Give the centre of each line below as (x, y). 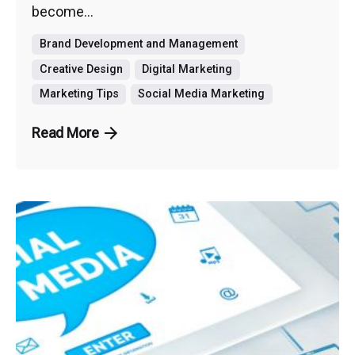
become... (63, 11)
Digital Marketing (187, 69)
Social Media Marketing (202, 94)
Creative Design (81, 69)
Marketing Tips (79, 94)
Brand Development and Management (138, 44)
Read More (65, 133)
